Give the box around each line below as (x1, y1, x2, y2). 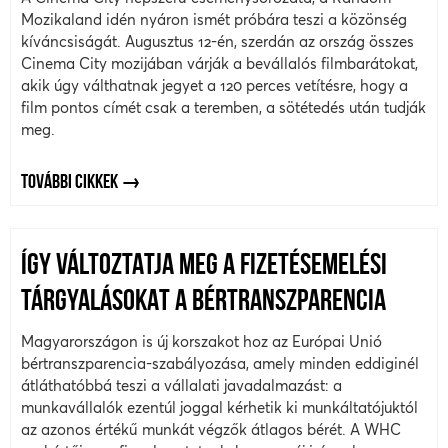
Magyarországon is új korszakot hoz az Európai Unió (21, 333, 382, 351)
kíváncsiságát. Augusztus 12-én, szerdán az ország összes (21, 32, 414, 50)
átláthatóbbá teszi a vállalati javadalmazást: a (21, 377, 342, 395)
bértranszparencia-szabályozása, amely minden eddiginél (21, 355, 419, 373)
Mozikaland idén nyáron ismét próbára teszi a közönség (21, 10, 407, 28)
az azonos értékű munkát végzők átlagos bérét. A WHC (21, 421, 401, 439)
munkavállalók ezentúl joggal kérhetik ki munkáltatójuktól (21, 399, 418, 417)
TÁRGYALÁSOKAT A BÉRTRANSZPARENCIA (21, 287, 386, 319)
